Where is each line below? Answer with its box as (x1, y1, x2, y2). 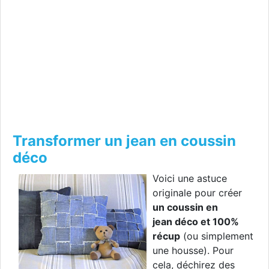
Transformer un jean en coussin (13, 132, 236, 150)
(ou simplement (180, 230, 253, 243)
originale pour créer (153, 187, 242, 199)
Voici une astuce (153, 172, 227, 185)
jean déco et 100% (153, 216, 239, 228)
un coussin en (153, 201, 218, 214)
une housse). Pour (153, 244, 234, 257)
